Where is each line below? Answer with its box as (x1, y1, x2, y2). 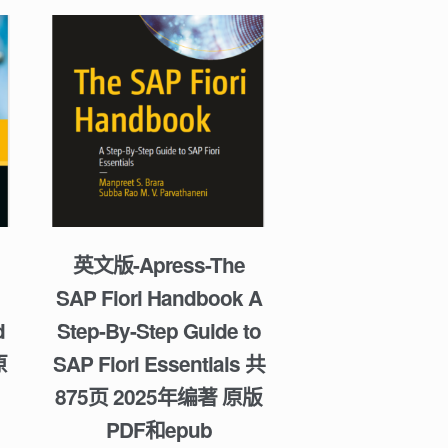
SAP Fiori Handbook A (55, 282, 262, 312)
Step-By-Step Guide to (56, 315, 261, 345)
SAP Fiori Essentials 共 (52, 348, 265, 378)
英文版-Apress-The (72, 249, 245, 279)
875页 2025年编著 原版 (55, 381, 263, 411)
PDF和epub (105, 414, 212, 444)
